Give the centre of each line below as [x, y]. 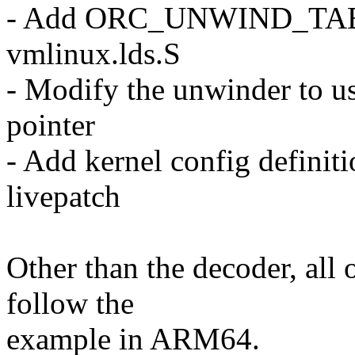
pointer [51, 125]
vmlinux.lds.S [94, 54]
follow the [70, 303]
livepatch [63, 197]
